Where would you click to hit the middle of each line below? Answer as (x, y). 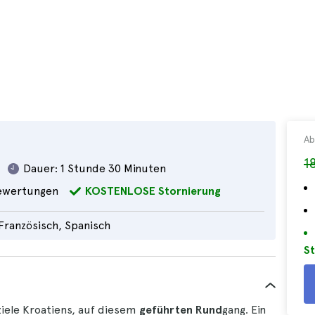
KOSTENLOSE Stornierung (153, 191)
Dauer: (40, 168)
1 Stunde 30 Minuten (113, 168)
